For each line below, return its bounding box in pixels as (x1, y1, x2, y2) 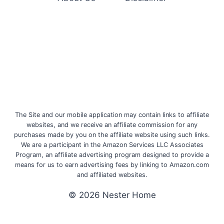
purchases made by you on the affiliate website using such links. (14, 131, 210, 139)
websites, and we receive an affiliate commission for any (26, 121, 197, 129)
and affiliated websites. (76, 171, 147, 179)
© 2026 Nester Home (68, 190, 156, 200)
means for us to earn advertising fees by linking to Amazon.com (15, 161, 209, 169)
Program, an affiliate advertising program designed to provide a (15, 151, 209, 159)
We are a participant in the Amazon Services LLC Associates (20, 141, 203, 149)
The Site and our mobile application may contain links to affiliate (15, 111, 209, 119)
